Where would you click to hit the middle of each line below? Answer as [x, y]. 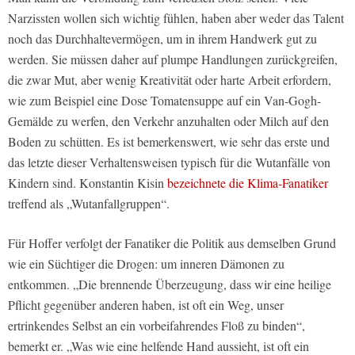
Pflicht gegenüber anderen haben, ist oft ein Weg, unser [146, 305]
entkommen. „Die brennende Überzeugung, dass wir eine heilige [170, 284]
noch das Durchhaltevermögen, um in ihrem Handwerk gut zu [162, 39]
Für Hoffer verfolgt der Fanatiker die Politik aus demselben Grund [172, 243]
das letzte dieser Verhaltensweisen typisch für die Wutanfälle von [169, 162]
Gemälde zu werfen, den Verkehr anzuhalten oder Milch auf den [168, 121]
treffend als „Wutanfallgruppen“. [89, 204]
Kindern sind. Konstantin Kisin [86, 183]
